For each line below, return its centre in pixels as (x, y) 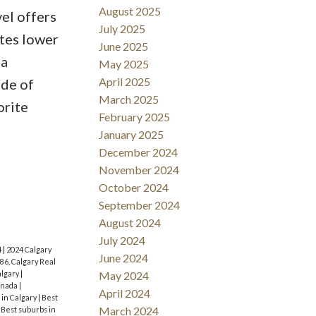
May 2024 (124, 276)
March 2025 (129, 99)
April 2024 (125, 293)
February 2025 (135, 117)
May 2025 (124, 64)
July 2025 (122, 29)
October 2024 (134, 188)
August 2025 (130, 11)
